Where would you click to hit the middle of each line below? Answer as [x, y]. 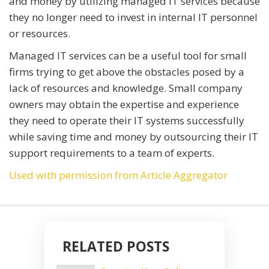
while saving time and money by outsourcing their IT [134, 137]
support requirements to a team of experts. [113, 153]
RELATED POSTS [116, 246]
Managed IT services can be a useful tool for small [128, 56]
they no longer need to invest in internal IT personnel [133, 17]
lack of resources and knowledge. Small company [126, 88]
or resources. [40, 34]
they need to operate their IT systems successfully [127, 121]
